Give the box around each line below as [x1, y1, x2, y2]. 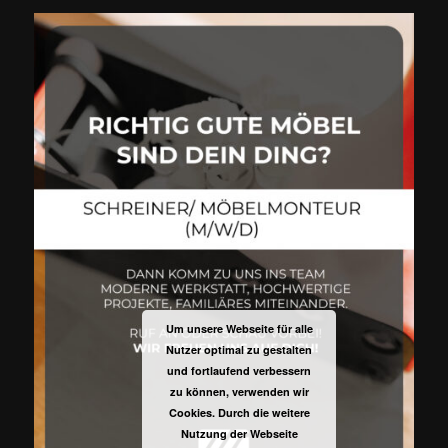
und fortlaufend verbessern [167, 363, 311, 378]
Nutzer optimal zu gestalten [166, 342, 312, 357]
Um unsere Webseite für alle [165, 321, 313, 336]
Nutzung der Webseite [180, 426, 298, 441]
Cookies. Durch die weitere [168, 405, 310, 420]
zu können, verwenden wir [169, 384, 309, 399]
